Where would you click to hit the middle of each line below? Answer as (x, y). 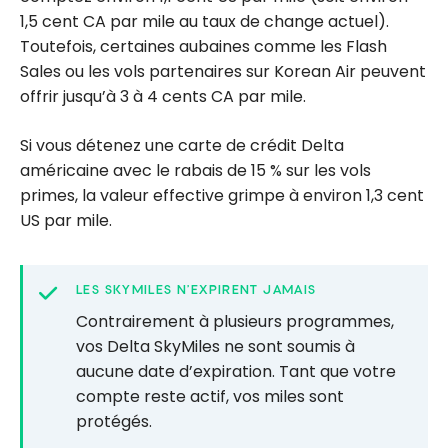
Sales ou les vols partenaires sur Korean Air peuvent (223, 71)
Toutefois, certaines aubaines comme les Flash (203, 46)
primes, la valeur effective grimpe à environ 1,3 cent (222, 195)
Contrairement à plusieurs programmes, (235, 321)
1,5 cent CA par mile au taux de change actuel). (204, 21)
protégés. (114, 421)
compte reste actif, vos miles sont (210, 396)
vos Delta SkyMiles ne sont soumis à (215, 346)
